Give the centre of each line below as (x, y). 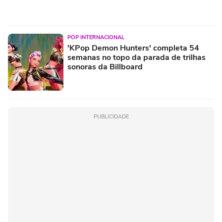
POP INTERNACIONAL (96, 37)
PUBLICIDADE (111, 116)
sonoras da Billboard (105, 67)
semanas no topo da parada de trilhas (137, 57)
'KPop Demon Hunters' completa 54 (133, 48)
